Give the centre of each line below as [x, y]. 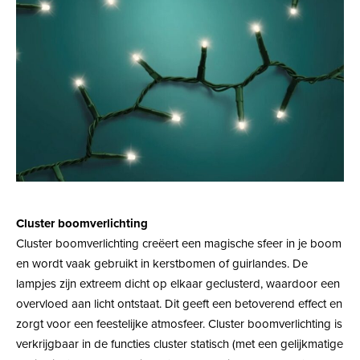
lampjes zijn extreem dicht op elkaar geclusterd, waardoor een [178, 283]
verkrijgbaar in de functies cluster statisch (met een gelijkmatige [180, 344]
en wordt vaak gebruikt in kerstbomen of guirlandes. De [162, 263]
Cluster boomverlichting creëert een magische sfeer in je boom [179, 243]
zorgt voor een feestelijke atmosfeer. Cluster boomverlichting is [179, 323]
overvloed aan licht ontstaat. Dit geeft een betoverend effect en [179, 303]
